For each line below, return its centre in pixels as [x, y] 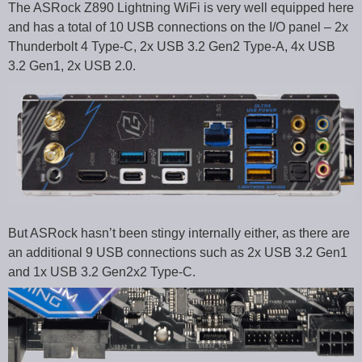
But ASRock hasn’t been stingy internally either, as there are [179, 234]
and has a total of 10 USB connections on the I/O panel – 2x [178, 27]
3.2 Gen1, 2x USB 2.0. [72, 65]
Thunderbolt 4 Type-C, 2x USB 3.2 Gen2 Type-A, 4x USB [172, 46]
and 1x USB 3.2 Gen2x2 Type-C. [102, 272]
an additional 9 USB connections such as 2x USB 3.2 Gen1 [178, 253]
